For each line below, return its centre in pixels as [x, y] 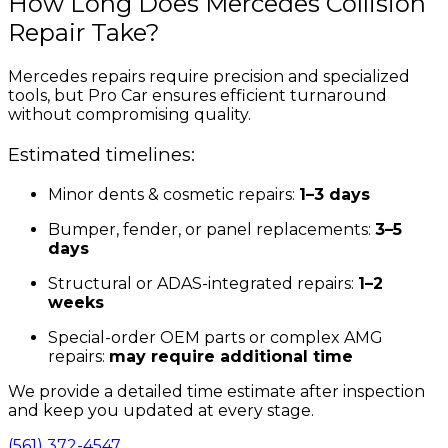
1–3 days [334, 194]
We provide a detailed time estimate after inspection [216, 391]
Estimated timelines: [101, 154]
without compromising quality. [129, 115]
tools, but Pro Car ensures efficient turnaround [197, 96]
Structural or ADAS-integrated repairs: [203, 283]
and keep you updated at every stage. [161, 410]
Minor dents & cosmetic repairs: [173, 194]
